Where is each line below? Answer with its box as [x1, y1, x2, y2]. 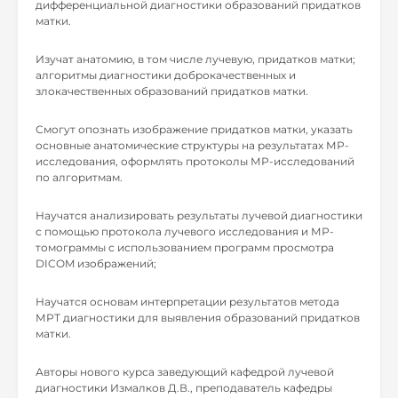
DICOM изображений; [36, 257, 156, 270]
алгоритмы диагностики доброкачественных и [36, 68, 296, 82]
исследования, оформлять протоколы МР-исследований [36, 155, 354, 168]
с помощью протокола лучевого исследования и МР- [36, 225, 334, 238]
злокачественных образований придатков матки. [36, 84, 308, 98]
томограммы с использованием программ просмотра [36, 241, 334, 254]
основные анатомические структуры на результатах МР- [36, 139, 349, 152]
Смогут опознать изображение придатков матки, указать [36, 123, 353, 136]
